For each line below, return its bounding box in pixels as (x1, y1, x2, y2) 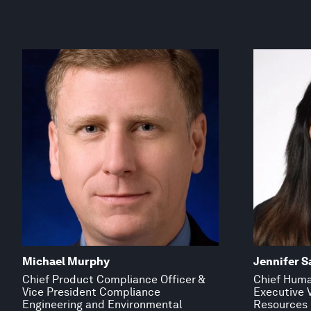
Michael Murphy (22, 255, 110, 269)
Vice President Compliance (22, 285, 160, 299)
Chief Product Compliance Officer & (22, 273, 205, 287)
